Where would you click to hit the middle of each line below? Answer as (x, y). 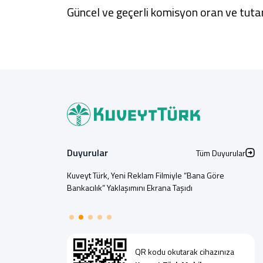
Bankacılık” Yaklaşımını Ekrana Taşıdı (130, 188)
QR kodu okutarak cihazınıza (185, 252)
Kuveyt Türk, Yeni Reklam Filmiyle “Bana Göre (146, 175)
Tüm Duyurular (221, 153)
